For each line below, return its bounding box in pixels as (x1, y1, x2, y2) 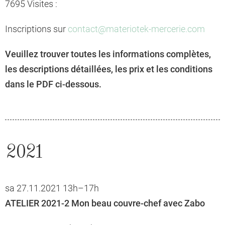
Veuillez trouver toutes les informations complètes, (5, 49, 211, 60)
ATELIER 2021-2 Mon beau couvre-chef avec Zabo (5, 198, 205, 209)
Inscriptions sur (5, 24, 68, 35)
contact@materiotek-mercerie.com (68, 24, 205, 35)
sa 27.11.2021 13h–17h (5, 183, 99, 194)
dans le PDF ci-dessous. (5, 79, 101, 90)
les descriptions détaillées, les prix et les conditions (5, 64, 212, 75)
